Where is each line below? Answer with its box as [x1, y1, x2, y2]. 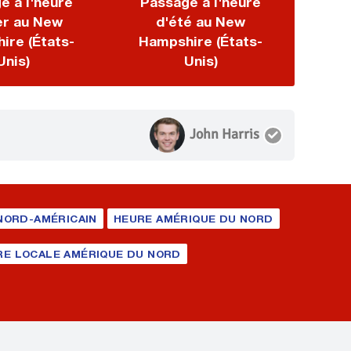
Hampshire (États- [139, 33, 262, 49]
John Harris [190, 125, 259, 143]
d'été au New [156, 13, 245, 30]
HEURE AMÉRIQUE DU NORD [113, 212, 273, 225]
